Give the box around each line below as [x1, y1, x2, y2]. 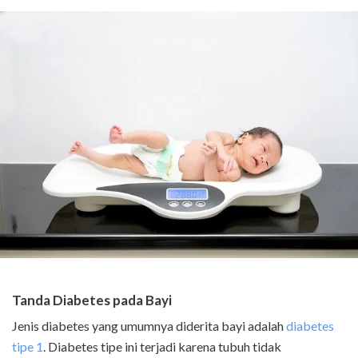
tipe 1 [12, 339, 43, 355]
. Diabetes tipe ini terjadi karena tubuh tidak [43, 339, 281, 355]
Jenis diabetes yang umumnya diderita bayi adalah [12, 318, 286, 334]
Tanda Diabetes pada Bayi [12, 292, 172, 309]
